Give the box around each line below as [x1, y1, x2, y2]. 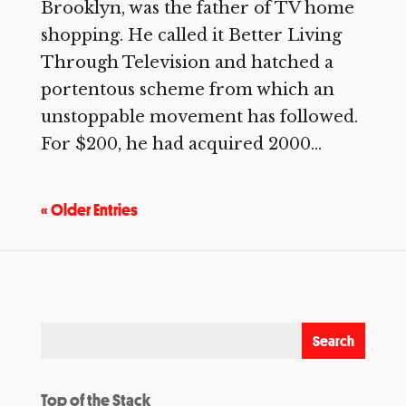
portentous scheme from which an [40, 80, 334, 100]
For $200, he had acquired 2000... [40, 134, 322, 154]
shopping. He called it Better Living [40, 25, 342, 45]
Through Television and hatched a [40, 53, 333, 72]
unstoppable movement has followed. [40, 107, 358, 127]
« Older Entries [40, 198, 138, 220]
